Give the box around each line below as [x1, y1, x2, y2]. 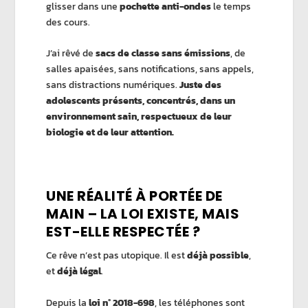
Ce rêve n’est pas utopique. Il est [46, 248, 188, 263]
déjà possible [187, 248, 250, 263]
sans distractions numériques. [46, 78, 180, 93]
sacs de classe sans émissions [96, 46, 231, 61]
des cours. [46, 15, 91, 30]
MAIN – [46, 204, 100, 224]
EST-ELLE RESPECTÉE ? [46, 222, 201, 242]
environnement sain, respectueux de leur [46, 109, 232, 124]
